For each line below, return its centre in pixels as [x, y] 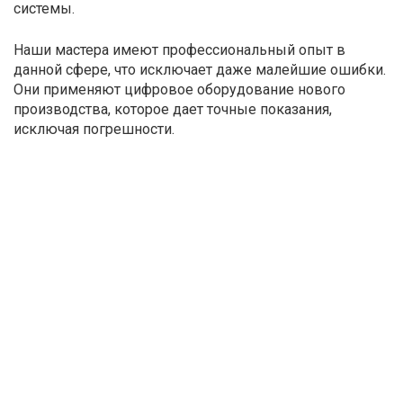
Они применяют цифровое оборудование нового [179, 89]
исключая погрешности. [94, 129]
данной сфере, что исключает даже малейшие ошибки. [200, 69]
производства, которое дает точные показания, [173, 109]
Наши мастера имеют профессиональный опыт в [179, 49]
